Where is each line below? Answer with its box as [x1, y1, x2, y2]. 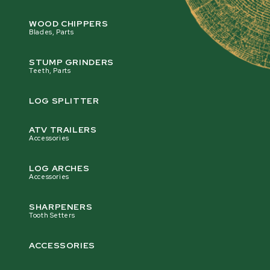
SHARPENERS [29, 201, 93, 213]
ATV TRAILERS [29, 124, 97, 136]
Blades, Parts [29, 28, 74, 37]
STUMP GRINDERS [29, 57, 114, 68]
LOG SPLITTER [29, 95, 99, 107]
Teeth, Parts [29, 66, 71, 75]
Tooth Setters [29, 211, 75, 220]
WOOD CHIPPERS [29, 18, 108, 30]
